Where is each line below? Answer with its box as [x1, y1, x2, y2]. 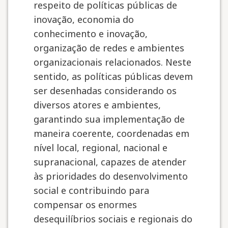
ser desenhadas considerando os [34, 84, 177, 97]
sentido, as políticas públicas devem [34, 70, 193, 82]
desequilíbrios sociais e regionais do [34, 213, 192, 225]
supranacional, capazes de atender [34, 156, 186, 168]
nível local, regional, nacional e [34, 141, 167, 154]
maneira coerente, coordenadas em [34, 127, 189, 139]
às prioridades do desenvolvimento [34, 170, 188, 182]
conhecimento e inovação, [34, 27, 148, 40]
